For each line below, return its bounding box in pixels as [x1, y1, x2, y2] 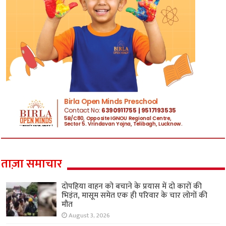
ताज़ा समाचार [1, 154, 63, 175]
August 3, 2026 [69, 210, 110, 221]
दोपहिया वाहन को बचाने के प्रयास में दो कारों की [62, 180, 202, 194]
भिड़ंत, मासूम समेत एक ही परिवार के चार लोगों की [62, 189, 208, 203]
